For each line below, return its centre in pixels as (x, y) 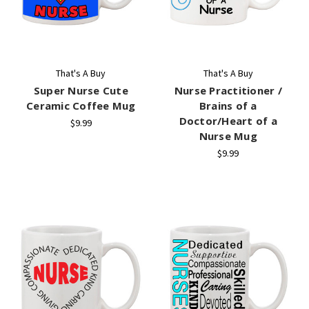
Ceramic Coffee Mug (81, 105)
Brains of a (228, 105)
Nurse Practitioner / (228, 90)
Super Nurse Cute (81, 90)
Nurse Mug (228, 136)
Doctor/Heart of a (228, 120)
